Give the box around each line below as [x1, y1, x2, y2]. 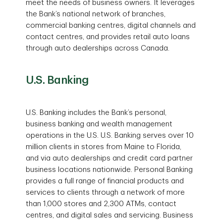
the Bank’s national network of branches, [26, 10, 166, 18]
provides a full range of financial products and [26, 177, 184, 185]
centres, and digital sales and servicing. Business [26, 212, 194, 219]
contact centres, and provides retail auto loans [26, 33, 190, 41]
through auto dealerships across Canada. [26, 45, 170, 52]
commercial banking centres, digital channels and [26, 22, 196, 29]
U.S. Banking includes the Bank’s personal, [26, 109, 167, 116]
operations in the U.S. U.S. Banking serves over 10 [26, 132, 194, 139]
